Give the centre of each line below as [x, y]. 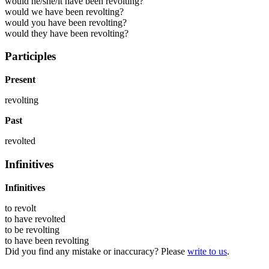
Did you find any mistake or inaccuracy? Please [96, 251]
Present [20, 80]
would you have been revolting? [66, 22]
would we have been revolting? [64, 11]
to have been [30, 240]
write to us [207, 251]
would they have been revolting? [67, 33]
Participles [30, 56]
